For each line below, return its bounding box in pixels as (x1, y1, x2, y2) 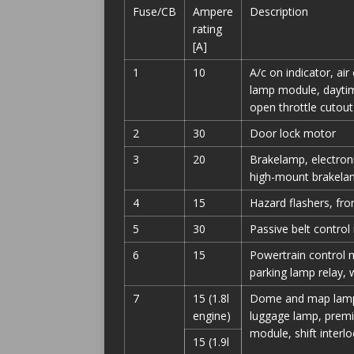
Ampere (193, 4, 233, 19)
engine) (193, 308, 231, 323)
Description (250, 4, 308, 19)
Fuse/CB (133, 4, 176, 19)
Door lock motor (250, 126, 336, 141)
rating (193, 21, 222, 36)
